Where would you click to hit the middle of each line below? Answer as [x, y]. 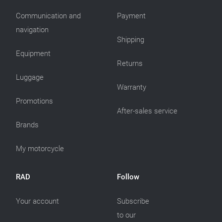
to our [126, 215]
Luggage [30, 78]
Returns [130, 64]
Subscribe [133, 201]
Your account [37, 201]
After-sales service [147, 111]
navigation [32, 30]
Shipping [131, 40]
